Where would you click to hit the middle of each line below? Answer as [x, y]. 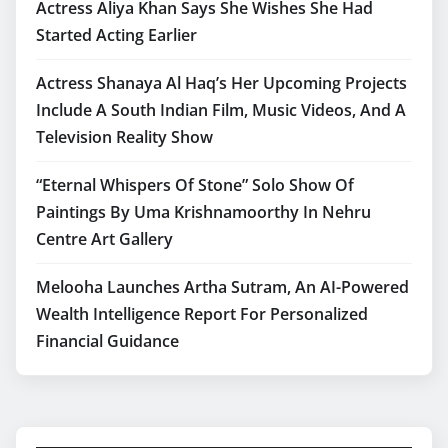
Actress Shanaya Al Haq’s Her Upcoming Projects [221, 82]
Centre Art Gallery [104, 238]
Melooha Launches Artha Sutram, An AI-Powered [222, 286]
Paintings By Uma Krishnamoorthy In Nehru [203, 211]
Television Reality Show [124, 136]
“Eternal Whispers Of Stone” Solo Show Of [195, 184]
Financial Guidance [107, 340]
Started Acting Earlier [116, 34]
